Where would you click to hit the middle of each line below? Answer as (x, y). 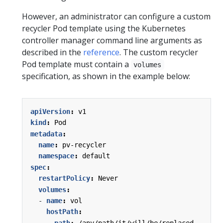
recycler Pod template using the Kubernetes (104, 28)
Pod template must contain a (76, 64)
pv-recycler (84, 145)
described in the (53, 52)
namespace (56, 156)
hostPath (62, 212)
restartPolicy (64, 178)
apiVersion (50, 111)
